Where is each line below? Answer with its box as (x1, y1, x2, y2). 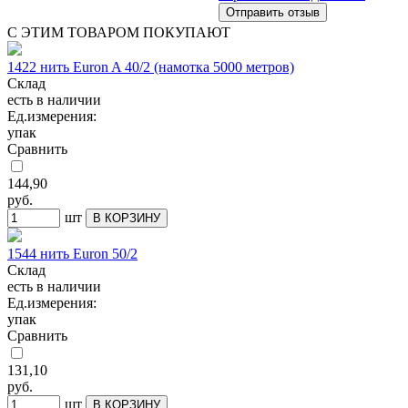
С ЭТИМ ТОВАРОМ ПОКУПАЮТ (7, 24, 230, 40)
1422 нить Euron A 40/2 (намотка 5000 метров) (7, 58, 294, 75)
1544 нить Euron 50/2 (7, 245, 138, 261)
